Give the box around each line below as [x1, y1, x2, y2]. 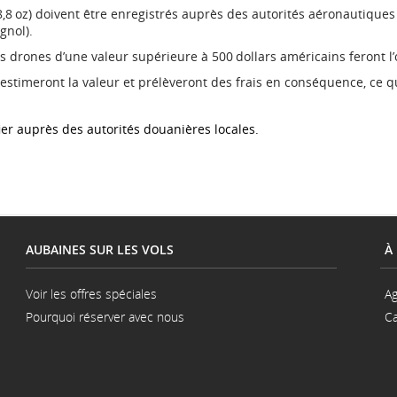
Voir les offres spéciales [26, 285, 157, 302]
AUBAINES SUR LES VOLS [26, 241, 174, 258]
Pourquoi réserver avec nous [26, 308, 184, 325]
